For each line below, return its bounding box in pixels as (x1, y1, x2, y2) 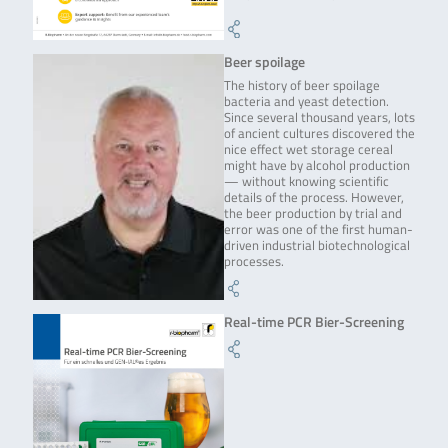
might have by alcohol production (224, 156, 410, 176)
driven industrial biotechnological (224, 236, 410, 256)
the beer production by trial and (224, 204, 402, 224)
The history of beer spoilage (224, 76, 380, 96)
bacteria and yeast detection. (224, 92, 389, 112)
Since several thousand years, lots (224, 108, 415, 128)
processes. (224, 252, 284, 272)
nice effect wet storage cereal (224, 140, 393, 160)
